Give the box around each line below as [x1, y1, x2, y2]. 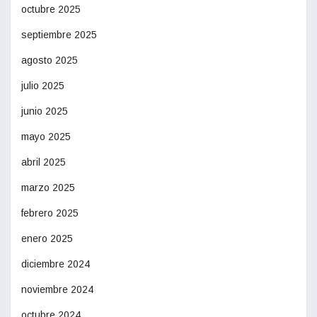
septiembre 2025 [21, 28, 97, 40]
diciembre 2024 [21, 258, 90, 270]
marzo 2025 [21, 181, 75, 193]
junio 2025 [21, 105, 68, 117]
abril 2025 [21, 156, 66, 168]
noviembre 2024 [21, 283, 93, 295]
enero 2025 [21, 232, 73, 244]
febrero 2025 [21, 207, 79, 219]
